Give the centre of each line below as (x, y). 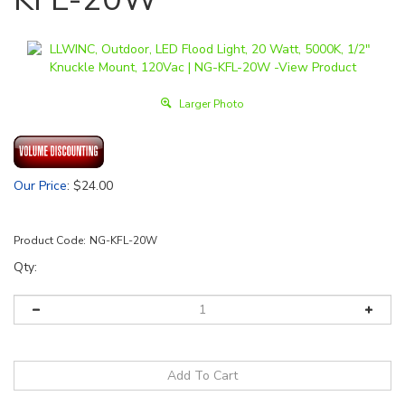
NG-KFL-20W (123, 240)
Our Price (40, 186)
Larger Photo (210, 104)
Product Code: (50, 240)
